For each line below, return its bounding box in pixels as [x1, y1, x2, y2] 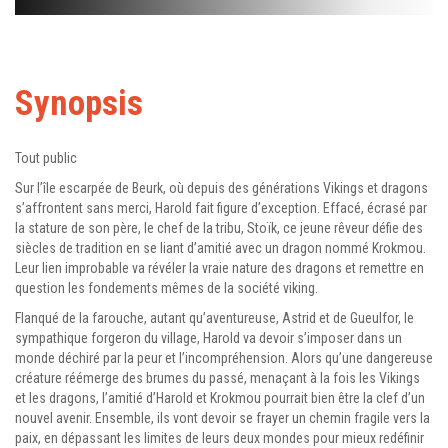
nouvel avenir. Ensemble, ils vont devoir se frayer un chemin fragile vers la [15, 410, 430, 426]
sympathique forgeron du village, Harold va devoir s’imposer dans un [15, 330, 402, 346]
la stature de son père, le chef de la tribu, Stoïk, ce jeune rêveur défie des [15, 220, 423, 236]
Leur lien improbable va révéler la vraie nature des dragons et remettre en [15, 260, 424, 276]
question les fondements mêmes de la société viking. [15, 280, 318, 296]
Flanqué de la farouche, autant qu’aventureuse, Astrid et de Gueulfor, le [15, 310, 414, 326]
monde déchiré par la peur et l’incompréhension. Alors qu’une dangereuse [15, 350, 433, 366]
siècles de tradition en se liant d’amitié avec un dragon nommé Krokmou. [15, 240, 426, 256]
